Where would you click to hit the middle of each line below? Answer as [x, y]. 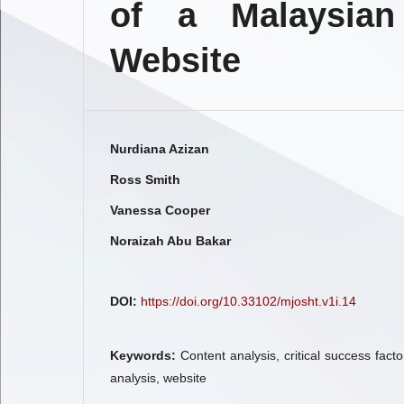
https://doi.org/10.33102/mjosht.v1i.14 [248, 301]
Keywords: [145, 355]
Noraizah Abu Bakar [170, 241]
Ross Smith [145, 179]
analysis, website [158, 378]
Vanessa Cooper [160, 210]
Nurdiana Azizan [160, 149]
